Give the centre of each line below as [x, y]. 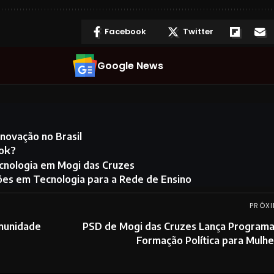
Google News [131, 66]
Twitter [198, 32]
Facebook [125, 32]
